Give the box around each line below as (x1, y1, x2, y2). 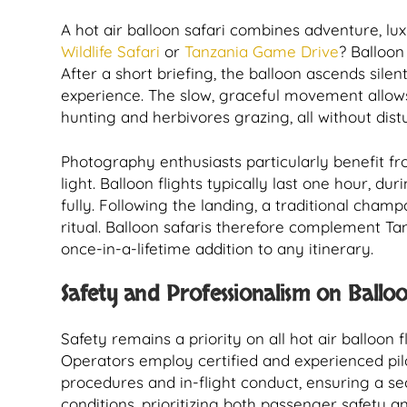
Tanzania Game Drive (184, 42, 339, 61)
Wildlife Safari (61, 42, 160, 61)
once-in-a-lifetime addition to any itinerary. (61, 239, 373, 258)
